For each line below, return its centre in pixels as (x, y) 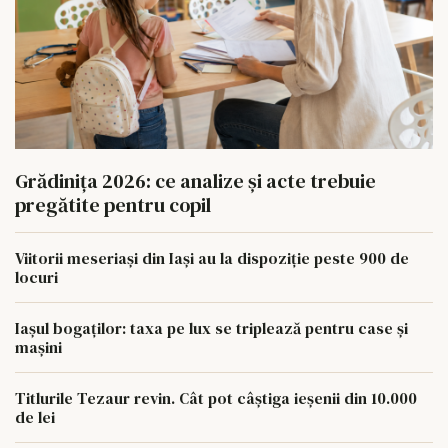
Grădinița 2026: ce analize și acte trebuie (195, 180)
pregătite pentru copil (113, 204)
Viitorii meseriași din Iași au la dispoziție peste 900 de (212, 257)
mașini (38, 346)
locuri (36, 276)
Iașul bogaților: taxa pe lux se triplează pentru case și (211, 327)
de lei (35, 416)
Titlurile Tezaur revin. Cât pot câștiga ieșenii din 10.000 (216, 397)
